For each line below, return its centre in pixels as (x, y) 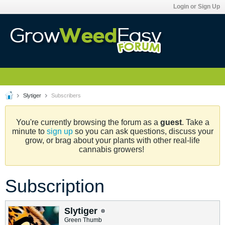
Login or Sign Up (197, 7)
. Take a (195, 122)
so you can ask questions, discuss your (143, 131)
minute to (29, 131)
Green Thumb (83, 220)
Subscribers (65, 95)
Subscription (55, 186)
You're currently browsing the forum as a (88, 122)
